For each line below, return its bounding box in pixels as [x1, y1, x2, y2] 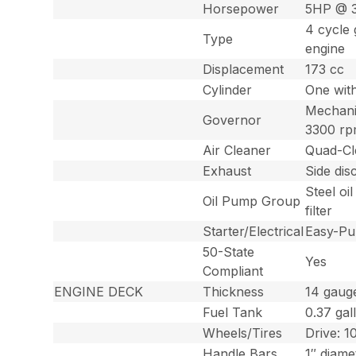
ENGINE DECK [54, 283, 144, 300]
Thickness [203, 283, 265, 300]
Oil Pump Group [203, 192, 301, 209]
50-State [203, 243, 255, 260]
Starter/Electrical [203, 222, 304, 239]
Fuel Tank [203, 304, 263, 320]
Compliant [203, 262, 264, 279]
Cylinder [203, 81, 253, 98]
